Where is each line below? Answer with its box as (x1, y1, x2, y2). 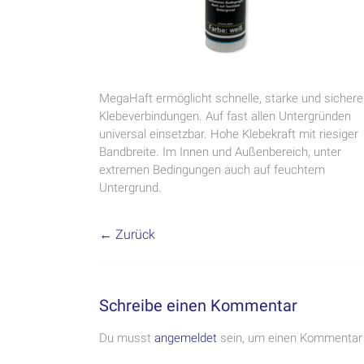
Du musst (99, 331, 154, 345)
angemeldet (154, 331, 217, 345)
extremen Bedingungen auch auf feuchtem (99, 162, 325, 177)
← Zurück (99, 227, 155, 242)
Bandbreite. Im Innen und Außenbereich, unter (99, 145, 341, 159)
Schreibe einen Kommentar (99, 296, 297, 315)
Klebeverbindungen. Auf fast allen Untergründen (99, 109, 351, 123)
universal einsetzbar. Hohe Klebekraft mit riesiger (99, 127, 358, 141)
